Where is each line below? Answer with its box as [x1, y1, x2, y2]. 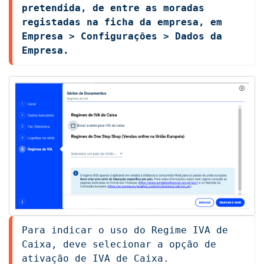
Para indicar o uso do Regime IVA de [22, 224, 228, 236]
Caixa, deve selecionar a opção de [22, 238, 216, 250]
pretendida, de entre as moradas [22, 2, 204, 14]
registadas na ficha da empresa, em [22, 16, 222, 28]
